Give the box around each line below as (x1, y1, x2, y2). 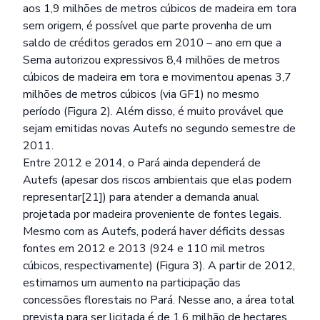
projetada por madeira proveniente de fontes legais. (23, 206, 281, 222)
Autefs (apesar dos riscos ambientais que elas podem (23, 172, 291, 188)
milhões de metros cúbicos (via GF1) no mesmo (23, 86, 259, 102)
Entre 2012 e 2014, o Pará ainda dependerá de (23, 155, 261, 171)
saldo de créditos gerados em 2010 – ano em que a (23, 35, 281, 51)
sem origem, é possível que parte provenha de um (23, 18, 271, 34)
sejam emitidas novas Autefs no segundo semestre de (23, 121, 296, 136)
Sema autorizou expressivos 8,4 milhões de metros (23, 52, 280, 68)
